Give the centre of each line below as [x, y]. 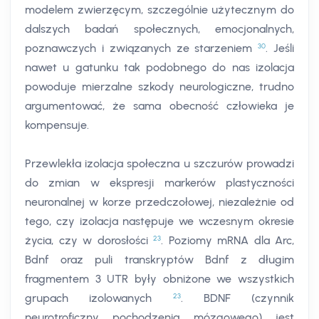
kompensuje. [57, 125]
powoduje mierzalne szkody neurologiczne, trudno [159, 87]
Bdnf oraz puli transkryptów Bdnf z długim [159, 260]
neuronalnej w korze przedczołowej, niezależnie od [159, 202]
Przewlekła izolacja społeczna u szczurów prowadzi [159, 164]
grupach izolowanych [99, 298]
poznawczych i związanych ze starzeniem [142, 48]
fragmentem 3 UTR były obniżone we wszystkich [159, 279]
